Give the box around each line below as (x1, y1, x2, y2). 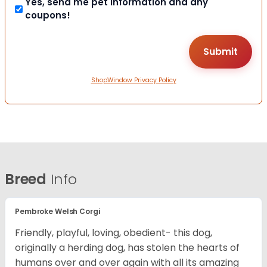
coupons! (25, 9, 70, 22)
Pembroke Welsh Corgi (15, 206, 100, 217)
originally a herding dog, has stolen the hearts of (15, 241, 240, 255)
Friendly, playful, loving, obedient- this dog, (15, 226, 212, 240)
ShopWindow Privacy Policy (91, 76, 176, 85)
